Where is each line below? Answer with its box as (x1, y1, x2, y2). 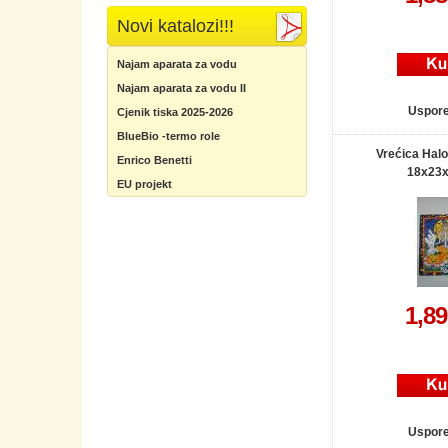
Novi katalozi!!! (117, 16, 234, 36)
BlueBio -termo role (117, 130, 220, 142)
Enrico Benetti (117, 154, 192, 166)
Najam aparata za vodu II (117, 82, 246, 94)
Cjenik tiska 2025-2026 (117, 106, 233, 118)
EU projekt (117, 178, 172, 190)
